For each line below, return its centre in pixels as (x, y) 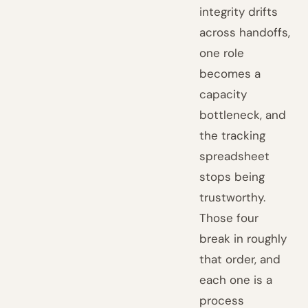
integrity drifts (239, 12)
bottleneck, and (243, 115)
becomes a (230, 74)
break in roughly (243, 239)
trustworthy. (233, 197)
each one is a (236, 280)
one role (222, 53)
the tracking (233, 135)
